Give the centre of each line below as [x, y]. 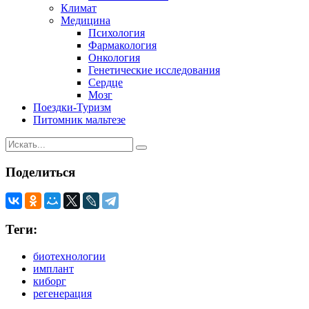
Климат [79, 8]
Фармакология [122, 45]
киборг [50, 281]
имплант [53, 268]
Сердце [106, 82]
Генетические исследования [154, 70]
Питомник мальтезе [79, 119]
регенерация [62, 293]
